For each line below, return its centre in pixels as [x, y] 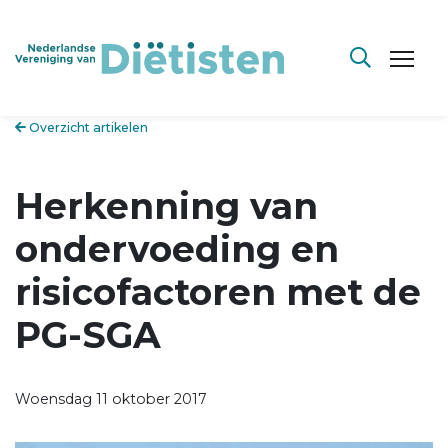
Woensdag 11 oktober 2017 [111, 398]
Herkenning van [166, 205]
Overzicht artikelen [87, 127]
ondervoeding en [177, 248]
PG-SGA [88, 334]
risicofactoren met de [218, 291]
